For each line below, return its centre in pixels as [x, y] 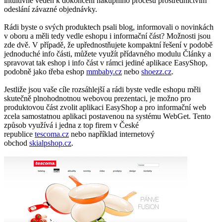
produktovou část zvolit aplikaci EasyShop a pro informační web [105, 107]
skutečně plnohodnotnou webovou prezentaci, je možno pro [97, 98]
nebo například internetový [112, 134]
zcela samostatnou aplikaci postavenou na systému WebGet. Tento [107, 116]
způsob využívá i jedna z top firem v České [71, 125]
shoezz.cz [156, 71]
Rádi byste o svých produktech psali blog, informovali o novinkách [109, 27]
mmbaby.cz [104, 71]
